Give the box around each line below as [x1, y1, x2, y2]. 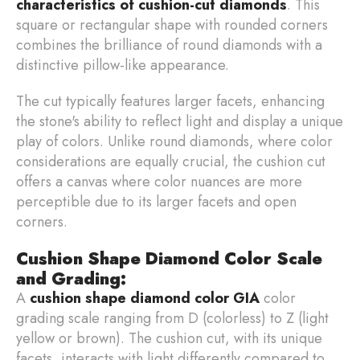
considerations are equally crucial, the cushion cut [16, 150, 325, 172]
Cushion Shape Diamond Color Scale [16, 245, 322, 271]
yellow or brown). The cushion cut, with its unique [16, 327, 322, 349]
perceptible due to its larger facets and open [16, 190, 297, 212]
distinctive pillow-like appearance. [16, 54, 233, 76]
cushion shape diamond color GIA [30, 287, 260, 309]
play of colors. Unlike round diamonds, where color [16, 130, 333, 152]
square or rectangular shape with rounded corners [16, 14, 328, 35]
